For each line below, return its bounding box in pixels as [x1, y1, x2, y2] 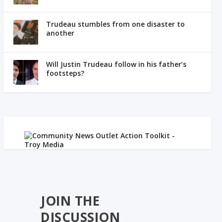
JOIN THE [41, 191, 100, 210]
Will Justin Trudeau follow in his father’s [46, 59, 187, 69]
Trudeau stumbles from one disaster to [46, 19, 185, 29]
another [46, 28, 75, 38]
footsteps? [46, 68, 85, 78]
